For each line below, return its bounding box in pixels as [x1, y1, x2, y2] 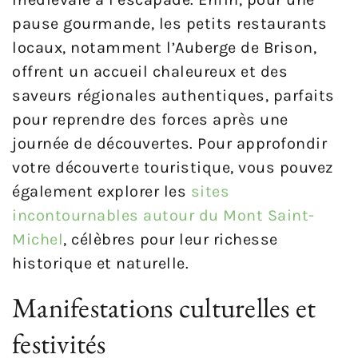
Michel [12, 230, 63, 249]
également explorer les [12, 182, 191, 201]
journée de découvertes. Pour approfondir [12, 134, 327, 153]
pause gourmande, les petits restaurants [12, 14, 328, 34]
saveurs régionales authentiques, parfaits [12, 86, 335, 105]
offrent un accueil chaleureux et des [12, 62, 288, 82]
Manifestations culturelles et [12, 289, 316, 326]
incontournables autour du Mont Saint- [12, 206, 315, 225]
